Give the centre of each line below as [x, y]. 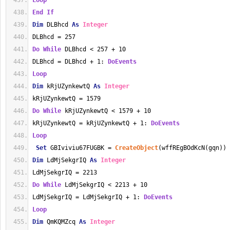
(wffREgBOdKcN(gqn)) [192, 148]
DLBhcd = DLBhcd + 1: [70, 62]
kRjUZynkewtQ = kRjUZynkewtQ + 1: [92, 123]
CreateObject [137, 148]
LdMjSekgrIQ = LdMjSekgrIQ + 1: [88, 197]
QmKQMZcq [61, 222]
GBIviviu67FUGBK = [81, 148]
